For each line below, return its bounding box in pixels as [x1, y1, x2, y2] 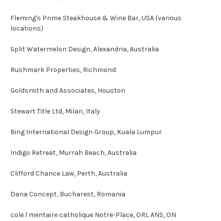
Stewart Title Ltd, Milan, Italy [10, 107, 100, 115]
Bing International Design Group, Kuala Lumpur [10, 127, 162, 136]
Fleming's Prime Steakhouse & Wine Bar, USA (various [10, 13, 182, 22]
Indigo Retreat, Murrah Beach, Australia [10, 148, 137, 157]
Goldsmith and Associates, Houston [10, 86, 125, 95]
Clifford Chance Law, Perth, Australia [10, 169, 127, 178]
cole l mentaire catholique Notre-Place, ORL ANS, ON [10, 210, 176, 219]
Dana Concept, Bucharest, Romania [10, 189, 125, 198]
